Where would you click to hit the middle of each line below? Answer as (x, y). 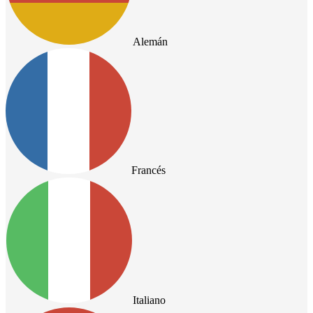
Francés (148, 170)
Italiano (149, 300)
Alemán (150, 41)
